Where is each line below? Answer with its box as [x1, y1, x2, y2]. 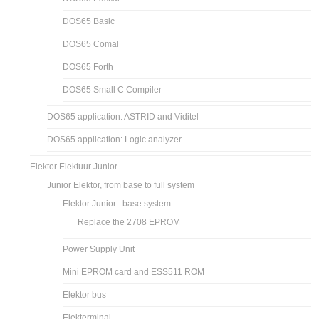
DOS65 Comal [63, 38, 120, 49]
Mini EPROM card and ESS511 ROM [63, 266, 205, 277]
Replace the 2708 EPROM [78, 216, 181, 227]
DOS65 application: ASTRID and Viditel [47, 111, 199, 122]
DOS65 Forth [63, 61, 114, 72]
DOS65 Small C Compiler [63, 84, 162, 95]
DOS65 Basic [63, 16, 115, 26]
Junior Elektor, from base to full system [47, 179, 195, 190]
